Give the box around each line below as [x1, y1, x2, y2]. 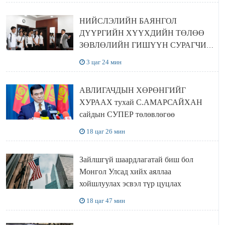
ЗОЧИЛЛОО [79, 65, 124, 74]
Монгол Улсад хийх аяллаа [79, 167, 171, 176]
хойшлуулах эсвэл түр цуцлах [79, 179, 181, 188]
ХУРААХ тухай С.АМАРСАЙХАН [79, 98, 202, 107]
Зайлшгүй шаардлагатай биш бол [79, 155, 193, 164]
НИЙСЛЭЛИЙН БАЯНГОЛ [79, 17, 177, 26]
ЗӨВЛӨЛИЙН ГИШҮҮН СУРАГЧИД [79, 41, 212, 50]
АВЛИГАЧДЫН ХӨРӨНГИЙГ [79, 86, 186, 95]
